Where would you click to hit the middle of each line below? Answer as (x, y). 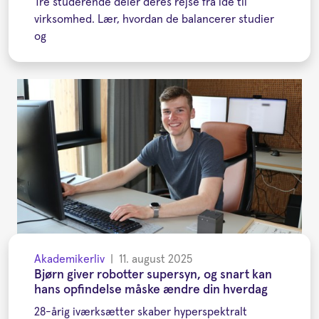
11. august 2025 (156, 260)
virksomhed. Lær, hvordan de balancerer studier (154, 20)
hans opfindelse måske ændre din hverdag (151, 290)
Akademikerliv (69, 260)
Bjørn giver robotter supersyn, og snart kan (153, 275)
